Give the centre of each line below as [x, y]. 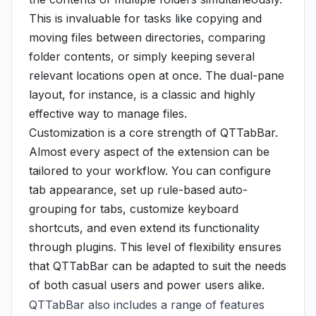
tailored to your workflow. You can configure [150, 171]
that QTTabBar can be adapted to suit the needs [158, 266]
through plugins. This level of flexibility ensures [155, 247]
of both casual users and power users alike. [147, 285]
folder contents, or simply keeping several [142, 56]
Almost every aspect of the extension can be [149, 152]
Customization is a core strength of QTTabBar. [153, 133]
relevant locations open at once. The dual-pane [157, 75]
